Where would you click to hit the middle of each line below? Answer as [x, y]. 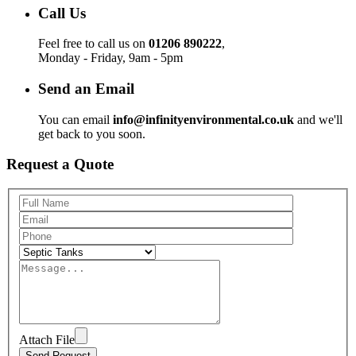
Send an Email [86, 88]
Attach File [47, 339]
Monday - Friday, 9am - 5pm [110, 58]
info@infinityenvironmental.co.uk [203, 119]
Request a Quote [60, 164]
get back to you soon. [92, 133]
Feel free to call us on [93, 44]
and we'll [318, 119]
